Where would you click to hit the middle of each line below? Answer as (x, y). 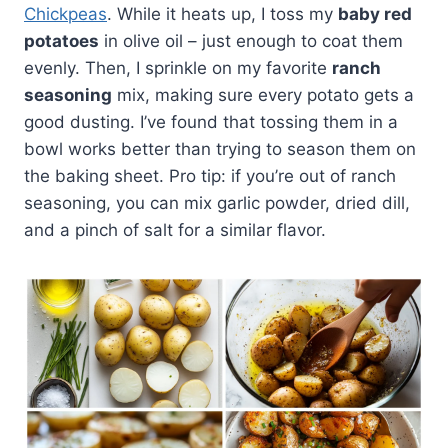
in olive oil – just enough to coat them (251, 40)
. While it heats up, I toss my (222, 13)
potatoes (61, 40)
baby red (375, 13)
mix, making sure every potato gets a (263, 94)
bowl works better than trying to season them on (220, 148)
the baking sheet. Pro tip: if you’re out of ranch (210, 175)
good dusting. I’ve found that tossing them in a (211, 121)
